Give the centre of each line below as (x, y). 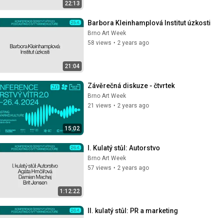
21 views (100, 105)
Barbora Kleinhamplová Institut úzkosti (149, 23)
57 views (100, 168)
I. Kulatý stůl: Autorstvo (124, 148)
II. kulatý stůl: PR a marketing (133, 210)
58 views (100, 43)
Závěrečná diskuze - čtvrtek (131, 85)
